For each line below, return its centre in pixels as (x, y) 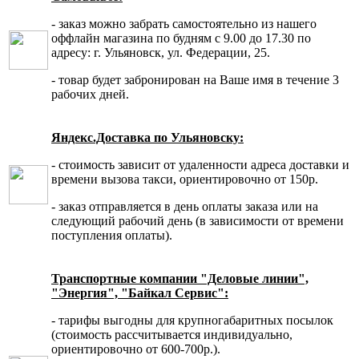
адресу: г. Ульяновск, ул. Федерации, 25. (161, 52)
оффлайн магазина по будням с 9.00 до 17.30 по (181, 38)
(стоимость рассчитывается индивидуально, (172, 334)
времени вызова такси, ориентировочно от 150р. (185, 179)
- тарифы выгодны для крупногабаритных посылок (192, 320)
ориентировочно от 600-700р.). (136, 349)
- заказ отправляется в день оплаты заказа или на (185, 206)
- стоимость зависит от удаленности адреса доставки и (200, 164)
